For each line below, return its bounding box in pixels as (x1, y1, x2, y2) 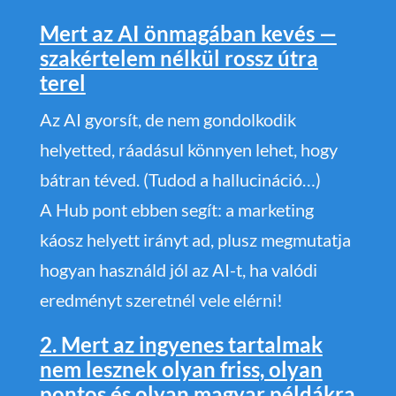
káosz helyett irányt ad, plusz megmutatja (39, 228, 351, 250)
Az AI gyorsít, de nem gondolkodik (39, 108, 296, 130)
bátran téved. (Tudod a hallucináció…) (39, 168, 321, 190)
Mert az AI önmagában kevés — (39, 19, 337, 46)
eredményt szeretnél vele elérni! (39, 288, 283, 310)
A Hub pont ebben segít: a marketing (39, 198, 314, 220)
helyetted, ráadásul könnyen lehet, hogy (39, 138, 338, 160)
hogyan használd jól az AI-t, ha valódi (39, 258, 317, 280)
